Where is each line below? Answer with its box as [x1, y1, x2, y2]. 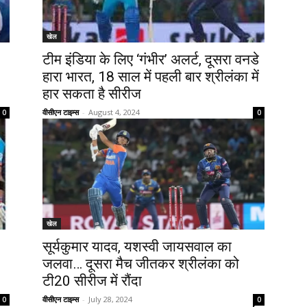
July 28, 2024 [88, 294, 132, 305]
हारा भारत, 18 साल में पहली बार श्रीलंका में [42, 69, 259, 86]
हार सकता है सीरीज [42, 86, 141, 103]
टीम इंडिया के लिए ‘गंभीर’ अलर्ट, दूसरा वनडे [42, 51, 259, 69]
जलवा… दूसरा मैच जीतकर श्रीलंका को [42, 256, 239, 273]
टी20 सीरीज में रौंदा [42, 273, 142, 290]
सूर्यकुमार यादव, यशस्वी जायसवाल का [42, 238, 232, 256]
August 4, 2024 [88, 107, 140, 118]
